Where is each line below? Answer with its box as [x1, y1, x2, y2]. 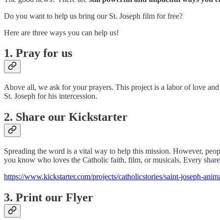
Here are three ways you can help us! [4, 28, 119, 37]
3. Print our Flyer [4, 191, 93, 204]
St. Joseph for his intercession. [4, 92, 97, 101]
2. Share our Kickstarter [4, 110, 128, 124]
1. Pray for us [4, 47, 72, 60]
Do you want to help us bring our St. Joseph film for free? [4, 11, 183, 20]
